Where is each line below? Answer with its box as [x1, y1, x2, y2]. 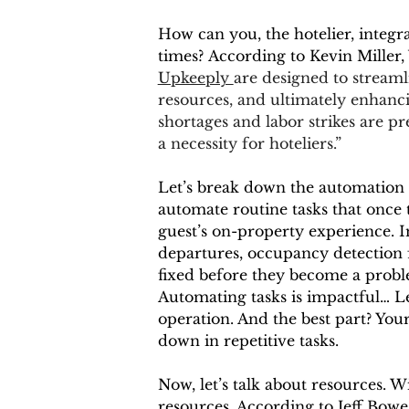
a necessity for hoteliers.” [157, 134, 341, 153]
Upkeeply [157, 68, 234, 88]
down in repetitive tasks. [157, 331, 339, 351]
